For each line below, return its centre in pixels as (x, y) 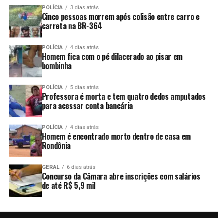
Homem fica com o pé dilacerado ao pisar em (112, 56)
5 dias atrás (84, 87)
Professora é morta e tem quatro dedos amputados (124, 96)
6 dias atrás (81, 167)
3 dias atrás (84, 7)
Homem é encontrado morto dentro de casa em (116, 136)
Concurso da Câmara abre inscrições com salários (121, 176)
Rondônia (56, 145)
